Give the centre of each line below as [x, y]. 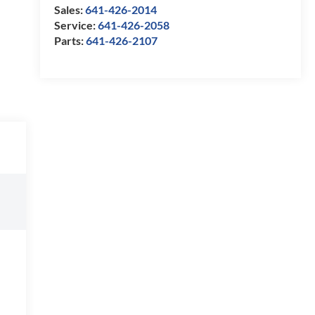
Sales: [69, 9]
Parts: [70, 40]
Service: [76, 25]
